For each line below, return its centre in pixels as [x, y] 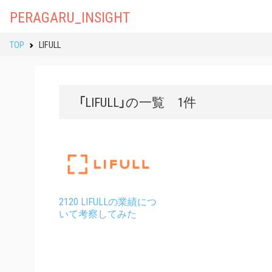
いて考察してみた [98, 213]
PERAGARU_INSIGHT [70, 16]
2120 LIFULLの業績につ [108, 201]
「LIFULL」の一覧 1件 [137, 102]
